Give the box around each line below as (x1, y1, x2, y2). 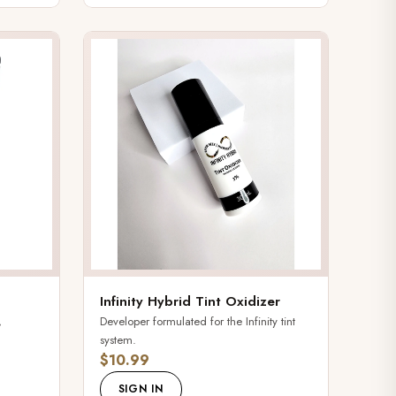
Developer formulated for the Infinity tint (99, 312, 295, 330)
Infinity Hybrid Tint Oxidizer (99, 291, 280, 311)
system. (99, 331, 136, 348)
